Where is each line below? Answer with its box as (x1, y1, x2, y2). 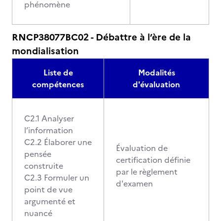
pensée (24, 148, 51, 160)
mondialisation (12, 44, 79, 58)
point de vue (24, 184, 73, 195)
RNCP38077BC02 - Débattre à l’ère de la (12, 30, 191, 44)
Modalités (138, 67, 175, 78)
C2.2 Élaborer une (24, 136, 92, 148)
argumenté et (24, 195, 75, 207)
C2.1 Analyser (24, 112, 74, 124)
